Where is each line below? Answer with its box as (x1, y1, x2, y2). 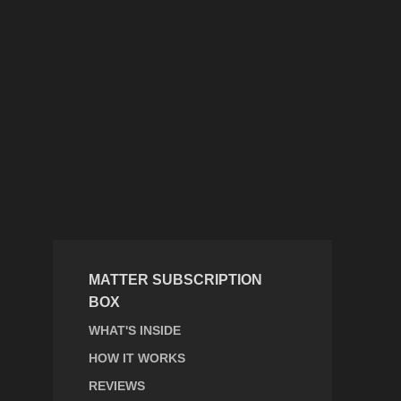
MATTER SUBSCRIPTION (88, 272, 262, 288)
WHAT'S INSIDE (88, 323, 181, 338)
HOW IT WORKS (88, 351, 185, 366)
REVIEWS (88, 379, 145, 394)
